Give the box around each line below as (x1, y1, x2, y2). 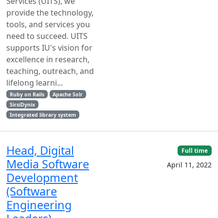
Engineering (6, 197, 72, 213)
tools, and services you (6, 18, 90, 30)
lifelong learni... (6, 77, 63, 88)
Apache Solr (53, 91, 83, 98)
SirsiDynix (9, 101, 35, 108)
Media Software (6, 156, 89, 172)
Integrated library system (9, 111, 76, 118)
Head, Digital (6, 142, 74, 158)
